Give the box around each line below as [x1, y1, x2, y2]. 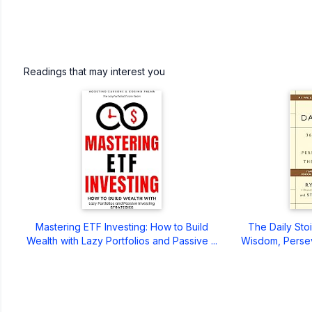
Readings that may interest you [24, 65, 165, 77]
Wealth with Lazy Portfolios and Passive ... [26, 234, 217, 247]
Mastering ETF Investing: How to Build [35, 220, 208, 233]
